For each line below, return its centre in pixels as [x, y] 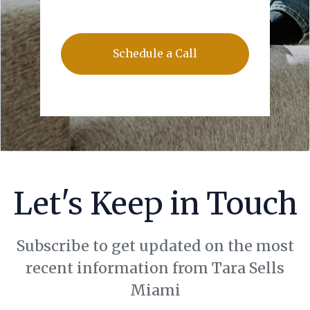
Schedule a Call [155, 53]
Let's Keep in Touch [155, 203]
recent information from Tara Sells [155, 268]
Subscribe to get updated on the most [155, 246]
